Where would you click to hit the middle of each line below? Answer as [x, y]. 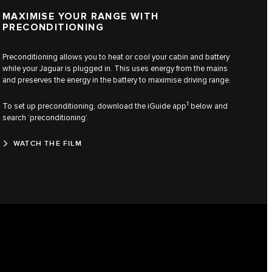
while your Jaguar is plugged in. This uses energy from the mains [115, 68]
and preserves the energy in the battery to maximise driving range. [117, 80]
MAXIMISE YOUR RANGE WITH [81, 17]
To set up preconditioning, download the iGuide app [94, 106]
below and [208, 106]
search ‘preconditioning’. [46, 117]
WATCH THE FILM [48, 143]
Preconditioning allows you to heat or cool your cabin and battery [116, 57]
